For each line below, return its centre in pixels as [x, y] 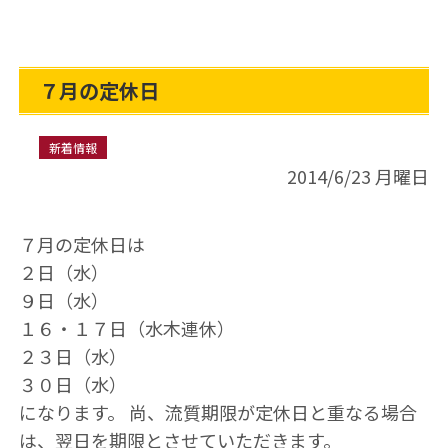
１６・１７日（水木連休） [126, 328]
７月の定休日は [81, 244]
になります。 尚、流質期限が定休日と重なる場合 [217, 412]
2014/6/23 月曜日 [358, 176]
